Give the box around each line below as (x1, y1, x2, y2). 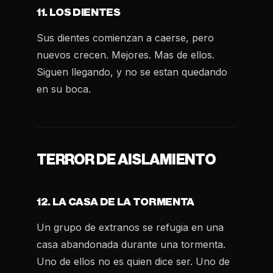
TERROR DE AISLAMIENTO (37, 152, 216, 167)
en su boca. (37, 83, 91, 95)
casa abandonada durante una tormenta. (37, 238, 225, 250)
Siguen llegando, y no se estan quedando (37, 66, 227, 78)
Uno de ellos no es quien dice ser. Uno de (37, 255, 230, 268)
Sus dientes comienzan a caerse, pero (37, 32, 214, 44)
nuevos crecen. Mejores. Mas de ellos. (37, 49, 214, 61)
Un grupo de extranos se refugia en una (37, 221, 224, 233)
